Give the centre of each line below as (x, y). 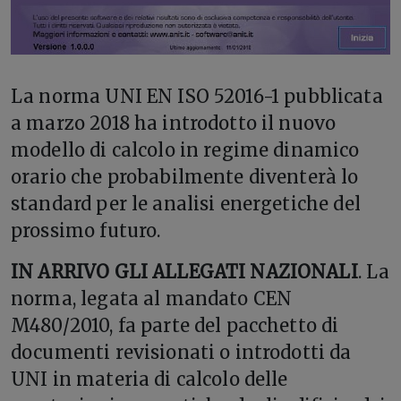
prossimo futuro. (86, 231)
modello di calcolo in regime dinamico (185, 150)
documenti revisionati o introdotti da (181, 353)
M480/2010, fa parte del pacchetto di (175, 326)
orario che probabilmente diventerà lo (185, 177)
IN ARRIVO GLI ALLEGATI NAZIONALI (184, 272)
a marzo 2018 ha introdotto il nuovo (174, 124)
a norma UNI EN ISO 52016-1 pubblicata (203, 97)
